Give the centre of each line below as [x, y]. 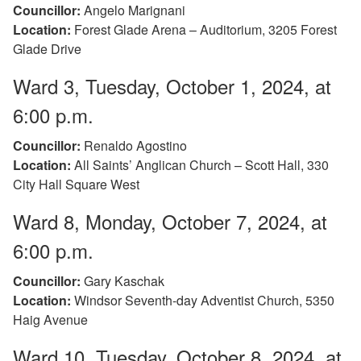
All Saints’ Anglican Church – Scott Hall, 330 [200, 164]
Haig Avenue [50, 319]
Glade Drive [47, 48]
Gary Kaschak [122, 280]
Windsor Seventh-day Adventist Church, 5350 [203, 300]
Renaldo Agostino [134, 145]
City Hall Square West [76, 184]
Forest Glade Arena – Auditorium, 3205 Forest [204, 29]
